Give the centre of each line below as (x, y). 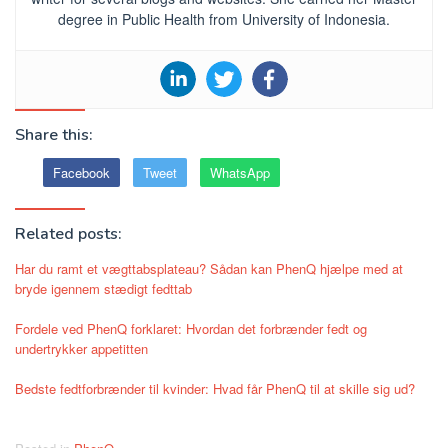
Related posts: (68, 233)
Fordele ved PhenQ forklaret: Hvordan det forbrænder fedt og (191, 328)
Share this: (54, 134)
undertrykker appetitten (81, 348)
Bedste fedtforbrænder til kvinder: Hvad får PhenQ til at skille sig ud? (215, 388)
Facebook (81, 172)
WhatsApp (240, 172)
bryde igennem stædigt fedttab (103, 288)
